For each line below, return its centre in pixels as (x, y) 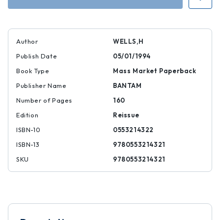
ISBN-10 (28, 130)
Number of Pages (44, 100)
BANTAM (127, 85)
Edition (27, 115)
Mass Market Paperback (155, 71)
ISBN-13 (28, 144)
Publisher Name (41, 85)
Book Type (33, 71)
